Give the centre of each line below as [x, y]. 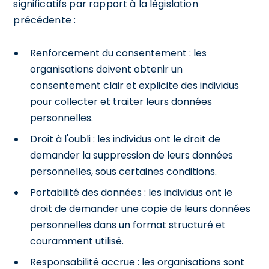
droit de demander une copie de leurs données [141, 208]
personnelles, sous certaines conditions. [124, 171]
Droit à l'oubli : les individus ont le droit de [125, 139]
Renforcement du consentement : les [119, 53]
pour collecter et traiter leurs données [121, 101]
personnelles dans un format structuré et [128, 225]
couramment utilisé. [77, 241]
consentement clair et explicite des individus [135, 85]
